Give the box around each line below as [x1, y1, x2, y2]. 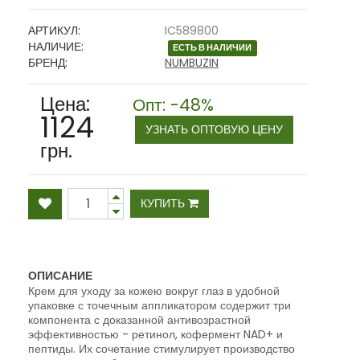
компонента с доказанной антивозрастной [28, 312, 251, 329]
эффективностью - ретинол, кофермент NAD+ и [28, 326, 283, 343]
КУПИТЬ [141, 195, 188, 212]
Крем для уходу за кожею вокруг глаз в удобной [28, 283, 280, 300]
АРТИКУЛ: [28, 22, 80, 39]
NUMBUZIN [165, 55, 219, 72]
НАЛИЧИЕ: [28, 39, 84, 55]
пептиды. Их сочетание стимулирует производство [28, 341, 295, 358]
